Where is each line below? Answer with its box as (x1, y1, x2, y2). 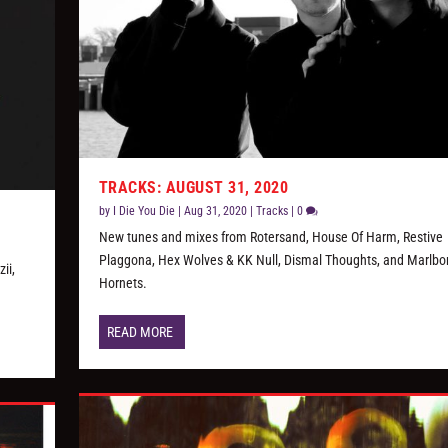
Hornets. (98, 274, 147, 291)
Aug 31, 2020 (183, 203, 247, 218)
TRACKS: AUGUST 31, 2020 (98, 177, 289, 197)
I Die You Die (112, 203, 175, 218)
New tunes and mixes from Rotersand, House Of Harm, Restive (98, 228, 443, 245)
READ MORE (106, 323, 173, 340)
